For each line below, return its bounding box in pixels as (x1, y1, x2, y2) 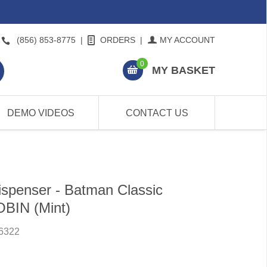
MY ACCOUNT (160, 35, 215, 45)
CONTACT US (125, 108, 188, 118)
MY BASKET (151, 64, 215, 77)
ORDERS (100, 35, 135, 45)
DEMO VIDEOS (7, 108, 74, 118)
